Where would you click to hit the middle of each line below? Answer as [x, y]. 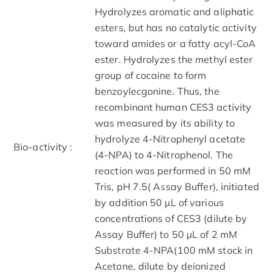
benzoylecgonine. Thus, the [157, 91]
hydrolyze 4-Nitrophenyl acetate [170, 139]
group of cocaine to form [151, 75]
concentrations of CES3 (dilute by [171, 218]
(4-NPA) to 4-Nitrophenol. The [164, 154]
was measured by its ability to [165, 123]
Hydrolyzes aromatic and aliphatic [175, 11]
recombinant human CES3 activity [173, 107]
